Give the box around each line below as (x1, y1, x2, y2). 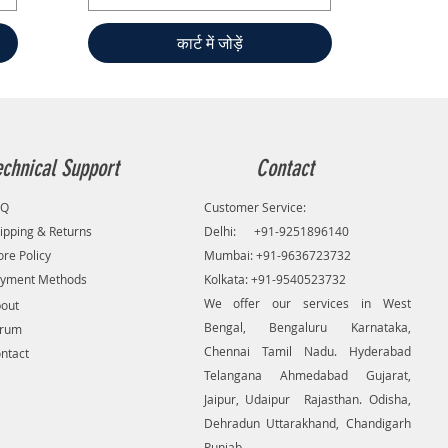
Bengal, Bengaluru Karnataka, (203, 319, 411, 335)
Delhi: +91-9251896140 (203, 223, 349, 239)
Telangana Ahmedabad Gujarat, (203, 367, 411, 383)
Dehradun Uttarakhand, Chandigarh (203, 415, 411, 431)
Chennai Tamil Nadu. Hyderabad (203, 343, 411, 359)
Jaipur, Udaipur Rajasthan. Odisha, (203, 391, 411, 407)
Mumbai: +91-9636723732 (203, 247, 351, 263)
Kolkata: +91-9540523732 (203, 271, 346, 287)
